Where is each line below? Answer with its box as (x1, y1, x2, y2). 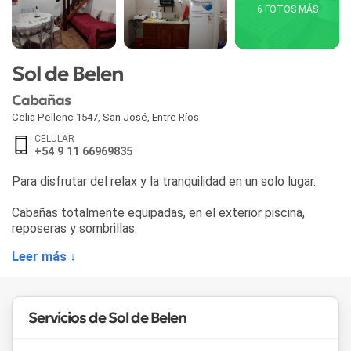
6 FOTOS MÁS (256, 4, 318, 16)
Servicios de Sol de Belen (28, 308, 186, 327)
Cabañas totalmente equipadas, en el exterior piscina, (12, 204, 305, 220)
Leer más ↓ (12, 248, 76, 264)
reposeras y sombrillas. (12, 220, 137, 236)
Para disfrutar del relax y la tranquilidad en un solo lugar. (12, 173, 316, 189)
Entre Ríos (152, 110, 199, 123)
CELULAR (34, 132, 74, 144)
